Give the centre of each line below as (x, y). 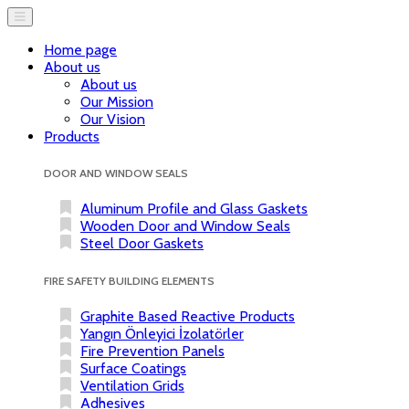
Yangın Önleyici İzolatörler (162, 333)
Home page (80, 50)
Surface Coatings (133, 368)
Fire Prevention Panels (152, 351)
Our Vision (113, 119)
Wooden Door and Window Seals (185, 226)
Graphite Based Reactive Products (188, 316)
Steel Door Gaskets (142, 244)
